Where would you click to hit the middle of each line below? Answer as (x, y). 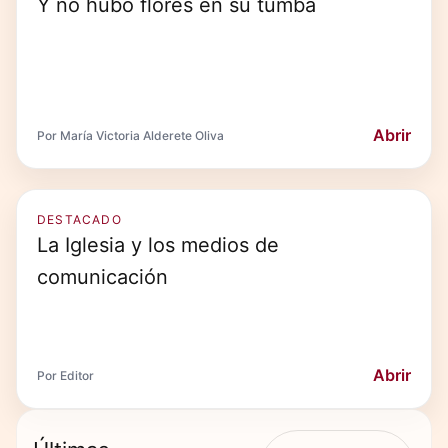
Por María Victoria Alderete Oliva (130, 135)
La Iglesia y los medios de (158, 245)
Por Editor (65, 375)
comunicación (102, 277)
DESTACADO (79, 219)
